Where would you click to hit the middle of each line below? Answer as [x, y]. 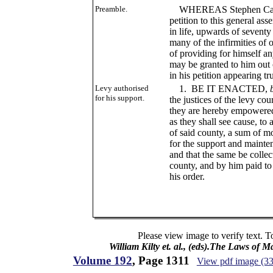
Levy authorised [122, 88]
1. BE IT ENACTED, [219, 89]
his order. [187, 176]
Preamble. [111, 9]
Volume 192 [102, 261]
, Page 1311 [161, 261]
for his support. [119, 98]
